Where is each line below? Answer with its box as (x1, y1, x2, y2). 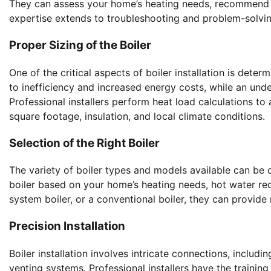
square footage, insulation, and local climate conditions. (9, 109, 265, 122)
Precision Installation (9, 218, 125, 233)
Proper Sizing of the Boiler (9, 38, 151, 53)
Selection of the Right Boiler (9, 135, 160, 150)
